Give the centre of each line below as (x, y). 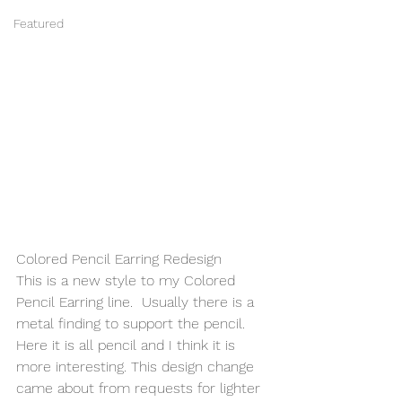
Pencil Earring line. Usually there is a (137, 301)
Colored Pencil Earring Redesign (121, 258)
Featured (39, 23)
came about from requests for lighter (140, 388)
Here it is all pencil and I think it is (128, 345)
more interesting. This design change (137, 366)
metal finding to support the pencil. (135, 323)
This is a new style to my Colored (128, 280)
